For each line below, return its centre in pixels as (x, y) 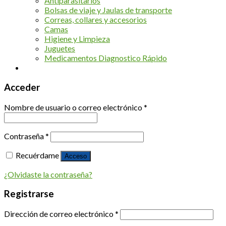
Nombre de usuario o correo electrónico (74, 107)
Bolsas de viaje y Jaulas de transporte (108, 10)
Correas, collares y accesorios (96, 20)
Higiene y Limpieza (77, 39)
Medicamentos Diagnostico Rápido (106, 58)
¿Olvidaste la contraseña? (48, 174)
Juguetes (60, 48)
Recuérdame (37, 155)
